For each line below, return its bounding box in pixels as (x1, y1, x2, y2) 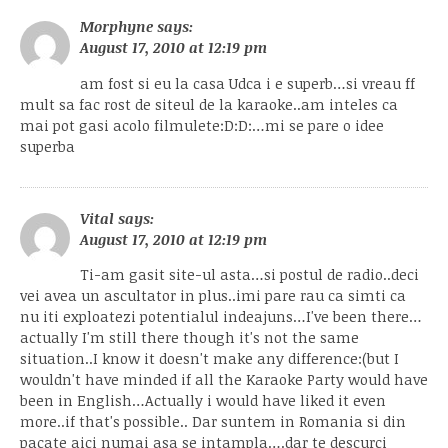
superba (20, 136, 75, 156)
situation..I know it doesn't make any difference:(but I (20, 348, 399, 368)
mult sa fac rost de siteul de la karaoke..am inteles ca (20, 94, 398, 114)
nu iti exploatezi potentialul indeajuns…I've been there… (20, 306, 422, 326)
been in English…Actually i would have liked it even (20, 390, 386, 410)
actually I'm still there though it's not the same (20, 327, 359, 347)
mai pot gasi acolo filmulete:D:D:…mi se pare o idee (20, 115, 384, 135)
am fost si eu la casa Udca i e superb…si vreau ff (80, 73, 415, 93)
